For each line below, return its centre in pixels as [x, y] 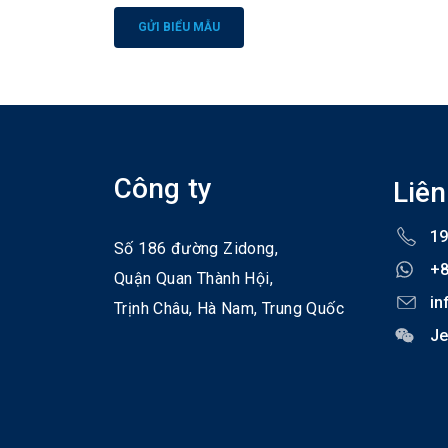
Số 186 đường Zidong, [196, 248]
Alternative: [154, 75]
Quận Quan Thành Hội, [193, 278]
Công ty [163, 188]
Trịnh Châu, [155, 308]
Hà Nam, [229, 308]
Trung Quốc [303, 308]
